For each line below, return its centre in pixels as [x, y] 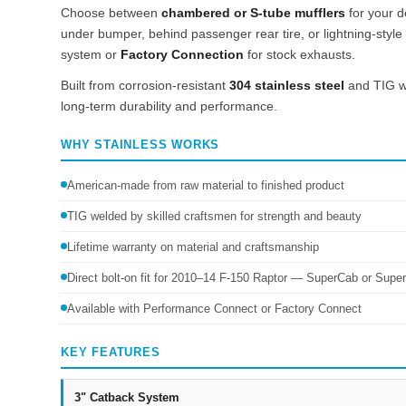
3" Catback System [127, 397]
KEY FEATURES [111, 353]
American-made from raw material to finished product [206, 186]
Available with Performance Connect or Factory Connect [214, 309]
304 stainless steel [287, 85]
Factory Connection [182, 55]
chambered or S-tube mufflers [253, 13]
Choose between [111, 13]
